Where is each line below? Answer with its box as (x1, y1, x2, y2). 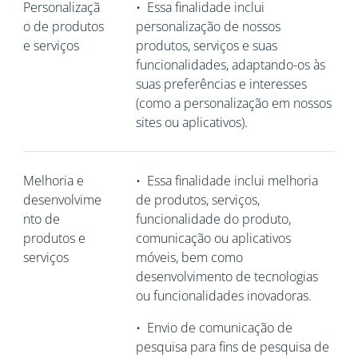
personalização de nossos (135, 18, 280, 35)
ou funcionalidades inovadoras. (135, 287, 312, 304)
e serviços (22, 37, 79, 54)
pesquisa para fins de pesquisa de (135, 338, 329, 356)
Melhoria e (22, 172, 84, 189)
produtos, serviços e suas (135, 37, 277, 54)
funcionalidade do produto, (135, 210, 291, 228)
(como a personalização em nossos (135, 94, 332, 112)
